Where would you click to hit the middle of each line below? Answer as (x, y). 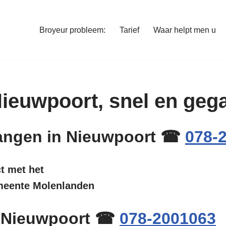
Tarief (129, 30)
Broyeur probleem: (72, 30)
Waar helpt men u (185, 30)
